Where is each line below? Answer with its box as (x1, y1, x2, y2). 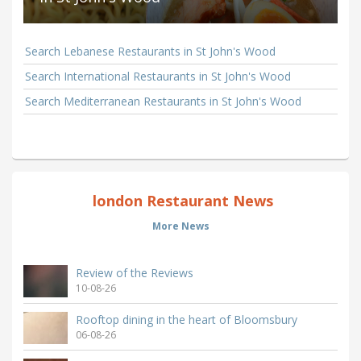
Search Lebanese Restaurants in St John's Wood (25, 43, 276, 59)
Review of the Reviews (76, 264, 193, 280)
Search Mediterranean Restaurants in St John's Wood (25, 93, 301, 109)
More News (151, 218, 210, 233)
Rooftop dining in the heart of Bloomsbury (76, 311, 297, 327)
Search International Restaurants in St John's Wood (25, 68, 291, 84)
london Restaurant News (88, 190, 273, 210)
